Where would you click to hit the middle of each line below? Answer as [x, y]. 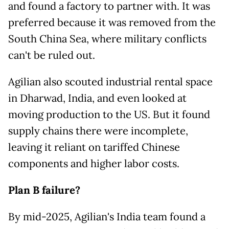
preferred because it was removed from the [112, 23]
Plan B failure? [44, 190]
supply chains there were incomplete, [98, 131]
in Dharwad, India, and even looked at [97, 98]
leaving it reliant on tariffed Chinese [94, 147]
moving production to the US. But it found [109, 115]
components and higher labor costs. [94, 164]
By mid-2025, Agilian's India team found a [107, 217]
